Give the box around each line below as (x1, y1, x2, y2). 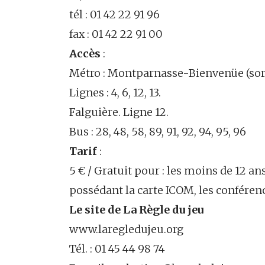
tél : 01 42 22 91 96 (69, 7, 160, 21)
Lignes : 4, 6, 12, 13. (69, 85, 161, 99)
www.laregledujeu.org (69, 222, 183, 236)
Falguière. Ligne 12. (69, 105, 169, 119)
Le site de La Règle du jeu (69, 202, 203, 216)
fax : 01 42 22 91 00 (69, 27, 163, 41)
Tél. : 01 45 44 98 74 (69, 241, 165, 256)
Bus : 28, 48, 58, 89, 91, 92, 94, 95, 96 (69, 124, 246, 138)
